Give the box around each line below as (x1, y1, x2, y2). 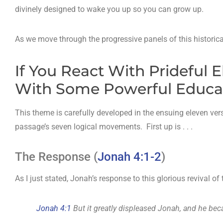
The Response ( (15, 150, 98, 164)
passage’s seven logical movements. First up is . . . (15, 122, 193, 132)
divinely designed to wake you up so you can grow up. (15, 4, 204, 14)
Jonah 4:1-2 (98, 150, 161, 164)
